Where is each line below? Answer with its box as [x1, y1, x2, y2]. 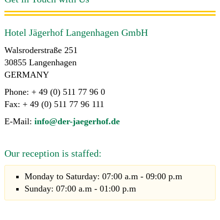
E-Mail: [4, 116, 34, 127]
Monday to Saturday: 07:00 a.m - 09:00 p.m [24, 171, 182, 182]
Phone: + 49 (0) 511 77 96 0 [4, 87, 105, 97]
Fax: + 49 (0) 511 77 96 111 [4, 99, 104, 110]
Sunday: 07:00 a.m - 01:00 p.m [24, 184, 136, 194]
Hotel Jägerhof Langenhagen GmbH [4, 27, 148, 38]
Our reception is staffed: [4, 148, 102, 159]
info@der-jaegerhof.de [34, 116, 120, 127]
